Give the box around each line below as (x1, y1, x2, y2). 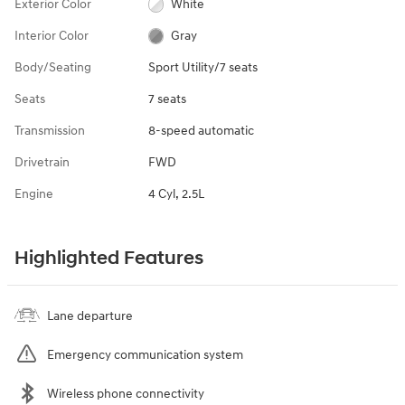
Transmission (14, 122, 85, 138)
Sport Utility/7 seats (147, 59, 258, 75)
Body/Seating (14, 59, 91, 75)
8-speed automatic (147, 122, 254, 138)
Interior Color (14, 27, 89, 43)
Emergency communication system (47, 346, 243, 363)
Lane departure (47, 307, 133, 324)
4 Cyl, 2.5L (147, 185, 204, 202)
